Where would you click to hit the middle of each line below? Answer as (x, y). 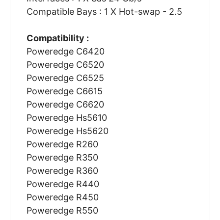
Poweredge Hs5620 (67, 131)
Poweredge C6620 (65, 105)
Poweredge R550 (62, 211)
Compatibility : (57, 38)
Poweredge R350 (62, 158)
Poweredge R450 (62, 197)
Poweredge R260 (62, 144)
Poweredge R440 (63, 184)
